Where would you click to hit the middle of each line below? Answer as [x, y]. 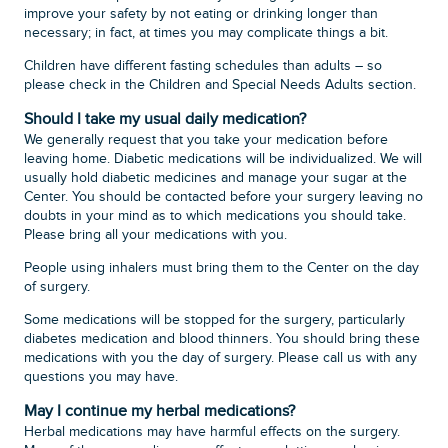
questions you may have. [101, 377]
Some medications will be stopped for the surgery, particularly [215, 320]
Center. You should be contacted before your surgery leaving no [224, 197]
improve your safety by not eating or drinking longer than [201, 14]
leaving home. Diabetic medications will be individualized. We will [223, 159]
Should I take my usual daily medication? [165, 120]
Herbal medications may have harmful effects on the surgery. [212, 432]
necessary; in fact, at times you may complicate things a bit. [206, 33]
